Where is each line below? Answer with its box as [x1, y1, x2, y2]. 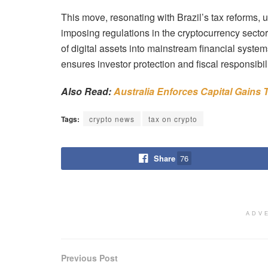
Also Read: [61, 84, 114, 98]
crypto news [89, 113, 135, 124]
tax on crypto [148, 113, 197, 124]
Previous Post [61, 251, 118, 264]
